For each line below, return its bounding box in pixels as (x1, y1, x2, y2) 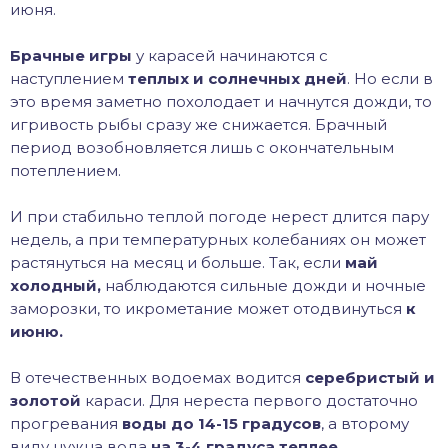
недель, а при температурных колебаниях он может (10, 230, 426, 249)
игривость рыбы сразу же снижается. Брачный (10, 115, 387, 134)
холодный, (10, 276, 101, 295)
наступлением (10, 69, 124, 88)
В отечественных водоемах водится (10, 368, 305, 387)
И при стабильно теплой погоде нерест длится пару (10, 207, 429, 226)
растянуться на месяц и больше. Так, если (10, 253, 345, 272)
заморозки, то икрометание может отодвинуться (10, 299, 406, 318)
